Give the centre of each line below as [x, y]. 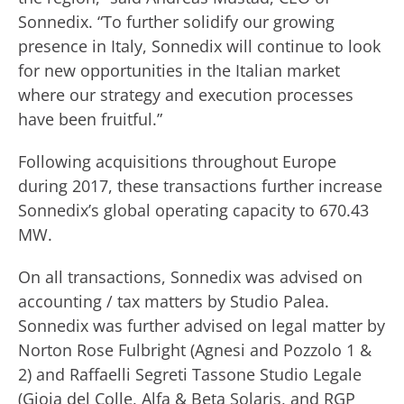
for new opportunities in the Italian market [179, 70]
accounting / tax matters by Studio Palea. [174, 301]
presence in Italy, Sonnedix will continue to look [199, 46]
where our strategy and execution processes [186, 95]
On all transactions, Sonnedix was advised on [190, 277]
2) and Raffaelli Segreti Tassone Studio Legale [190, 374]
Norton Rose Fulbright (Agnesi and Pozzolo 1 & [195, 350]
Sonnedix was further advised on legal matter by [202, 326]
